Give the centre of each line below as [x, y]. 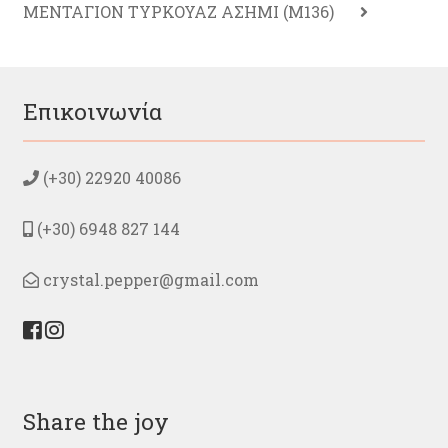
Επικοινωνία [92, 110]
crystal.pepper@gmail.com [148, 279]
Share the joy [95, 421]
